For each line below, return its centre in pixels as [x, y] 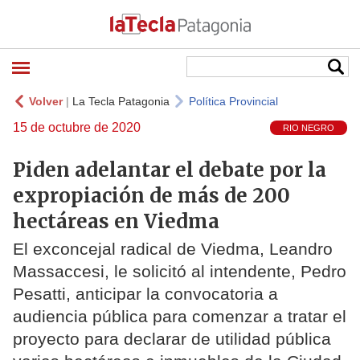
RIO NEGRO [309, 128]
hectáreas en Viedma [116, 221]
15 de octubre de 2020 [77, 127]
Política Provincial [233, 101]
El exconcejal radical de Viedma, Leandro [173, 249]
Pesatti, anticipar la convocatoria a [145, 294]
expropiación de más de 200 [151, 195]
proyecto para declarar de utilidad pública [172, 339]
